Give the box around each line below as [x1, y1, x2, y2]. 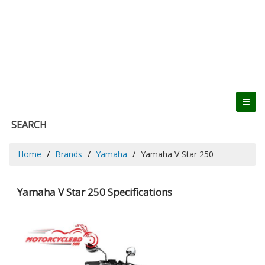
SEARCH [11, 118, 47, 131]
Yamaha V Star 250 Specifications [17, 185, 172, 199]
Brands [55, 148, 82, 160]
